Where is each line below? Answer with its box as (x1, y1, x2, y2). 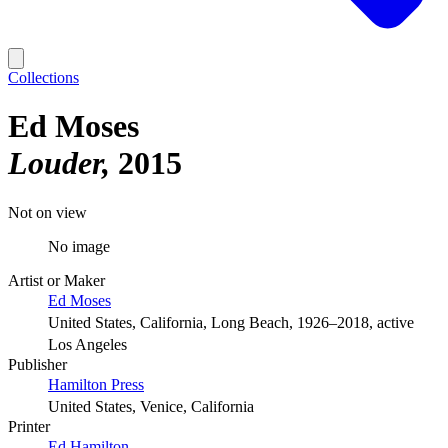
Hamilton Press (48, 375, 144, 393)
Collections (8, 69, 79, 86)
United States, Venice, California (48, 397, 254, 415)
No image (48, 237, 110, 255)
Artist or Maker (8, 271, 105, 289)
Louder (8, 145, 102, 182)
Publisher (8, 355, 67, 373)
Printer (8, 417, 50, 435)
